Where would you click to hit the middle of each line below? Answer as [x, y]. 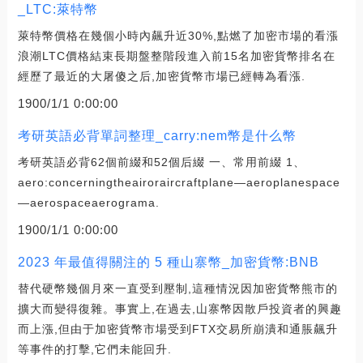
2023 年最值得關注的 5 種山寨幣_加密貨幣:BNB [168, 263]
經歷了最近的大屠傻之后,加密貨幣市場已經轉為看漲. [161, 77]
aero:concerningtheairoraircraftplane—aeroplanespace [179, 183]
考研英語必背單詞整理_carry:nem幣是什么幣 [157, 136]
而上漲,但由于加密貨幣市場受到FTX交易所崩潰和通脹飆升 [177, 329]
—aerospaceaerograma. [88, 203]
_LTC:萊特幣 [58, 10]
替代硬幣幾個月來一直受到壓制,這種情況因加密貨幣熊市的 [177, 289]
